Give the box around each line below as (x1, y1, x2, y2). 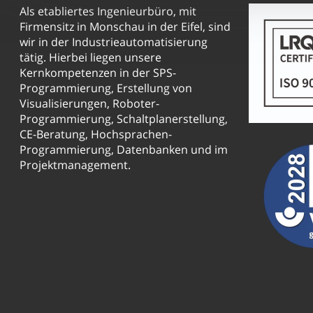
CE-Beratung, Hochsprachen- (20, 126, 172, 142)
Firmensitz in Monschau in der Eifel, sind (20, 18, 231, 34)
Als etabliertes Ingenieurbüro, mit (20, 3, 196, 19)
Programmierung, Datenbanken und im (20, 141, 228, 157)
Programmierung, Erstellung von (20, 80, 192, 96)
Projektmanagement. (20, 156, 131, 173)
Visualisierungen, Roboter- (20, 95, 159, 111)
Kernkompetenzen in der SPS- (20, 64, 176, 80)
